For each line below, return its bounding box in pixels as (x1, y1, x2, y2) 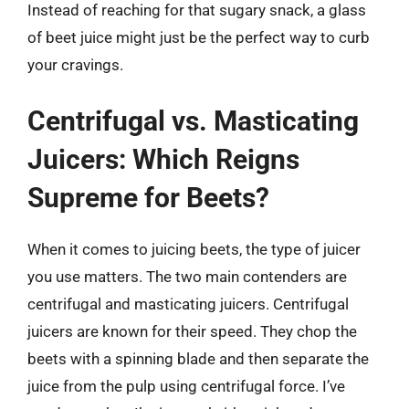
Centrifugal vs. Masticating (27, 104, 359, 137)
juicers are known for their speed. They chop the (27, 321, 357, 341)
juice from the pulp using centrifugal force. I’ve (27, 376, 345, 395)
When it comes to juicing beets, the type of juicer (27, 239, 361, 258)
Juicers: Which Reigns (27, 142, 299, 175)
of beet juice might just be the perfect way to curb (27, 28, 370, 47)
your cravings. (27, 56, 123, 74)
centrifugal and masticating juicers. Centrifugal (27, 294, 349, 313)
